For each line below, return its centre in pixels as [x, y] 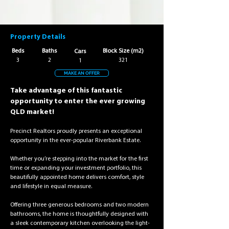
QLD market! [32, 112]
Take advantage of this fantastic [67, 91]
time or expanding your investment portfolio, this [77, 168]
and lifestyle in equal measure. [51, 187]
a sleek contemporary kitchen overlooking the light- [80, 223]
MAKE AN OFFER [82, 73]
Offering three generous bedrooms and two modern [80, 205]
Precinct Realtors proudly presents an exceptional [77, 131]
